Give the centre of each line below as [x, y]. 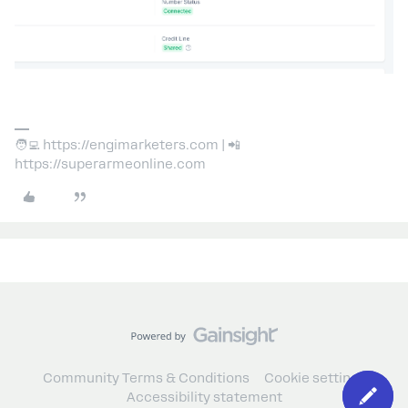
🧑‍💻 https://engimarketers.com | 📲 [127, 145]
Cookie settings [315, 378]
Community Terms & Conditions [146, 378]
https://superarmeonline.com [110, 164]
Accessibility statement [204, 398]
